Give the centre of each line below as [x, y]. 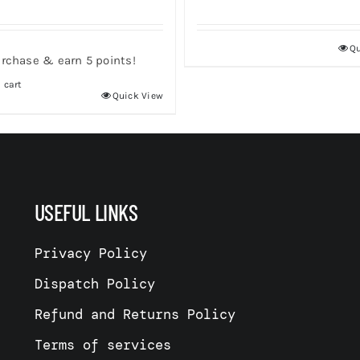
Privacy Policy [90, 254]
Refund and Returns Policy [135, 315]
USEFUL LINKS [86, 213]
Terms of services [102, 345]
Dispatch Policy [94, 284]
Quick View [137, 95]
